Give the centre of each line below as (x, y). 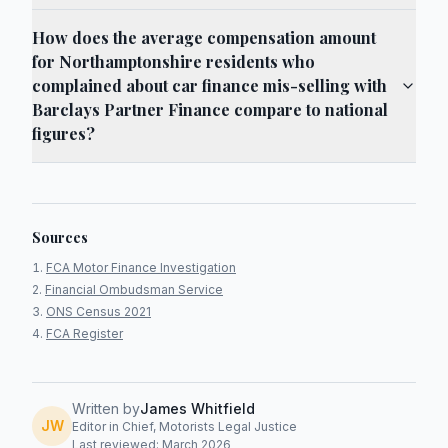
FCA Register (84, 333)
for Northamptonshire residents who (173, 61)
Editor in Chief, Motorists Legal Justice (184, 426)
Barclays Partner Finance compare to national (210, 109)
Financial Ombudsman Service (134, 289)
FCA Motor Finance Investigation (141, 267)
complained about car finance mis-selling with (209, 85)
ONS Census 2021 (98, 311)
